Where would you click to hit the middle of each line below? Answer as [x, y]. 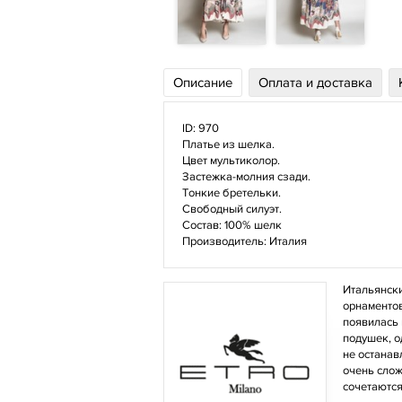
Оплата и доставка [315, 83]
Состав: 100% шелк [232, 225]
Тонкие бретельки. [232, 193]
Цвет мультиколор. [231, 161]
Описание [203, 83]
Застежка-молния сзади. [246, 177]
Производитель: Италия [245, 241]
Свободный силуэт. [232, 209]
